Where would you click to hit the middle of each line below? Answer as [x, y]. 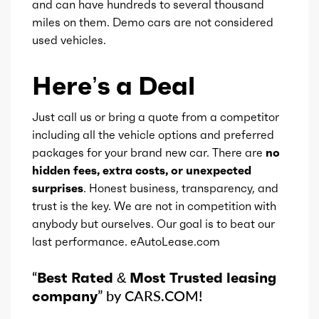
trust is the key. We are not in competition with [154, 205]
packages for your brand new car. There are [149, 152]
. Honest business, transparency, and [181, 188]
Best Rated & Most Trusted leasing [157, 277]
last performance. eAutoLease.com [126, 241]
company [65, 296]
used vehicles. [69, 40]
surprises [58, 188]
